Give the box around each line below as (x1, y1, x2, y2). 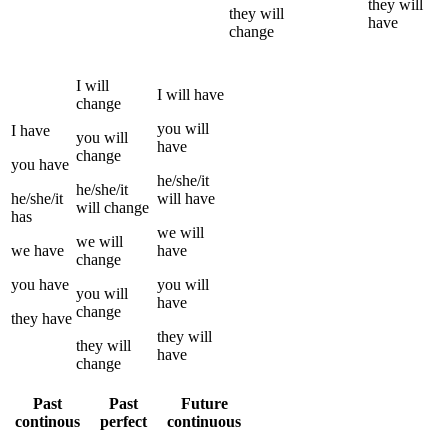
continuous (167, 412, 241, 430)
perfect (99, 412, 147, 430)
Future (180, 394, 228, 412)
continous (14, 412, 80, 430)
